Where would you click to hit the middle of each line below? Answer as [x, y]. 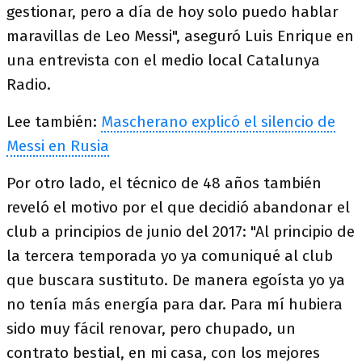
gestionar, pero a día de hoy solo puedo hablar [173, 12]
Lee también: [54, 122]
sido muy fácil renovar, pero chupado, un [151, 328]
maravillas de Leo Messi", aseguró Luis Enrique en [180, 36]
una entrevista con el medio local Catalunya [163, 60]
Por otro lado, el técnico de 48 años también [164, 183]
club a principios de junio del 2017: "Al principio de [181, 232]
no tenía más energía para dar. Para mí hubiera [175, 304]
